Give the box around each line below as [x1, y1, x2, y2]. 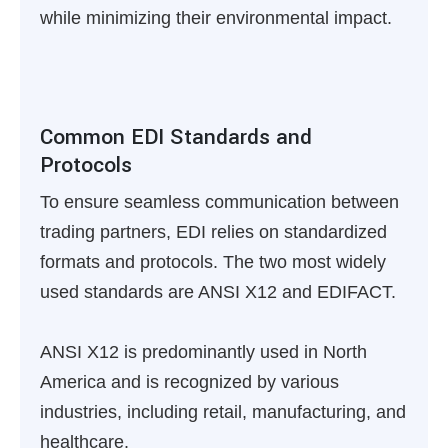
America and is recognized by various [40, 372, 339, 392]
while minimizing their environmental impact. [40, 8, 392, 28]
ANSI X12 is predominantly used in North [40, 342, 367, 362]
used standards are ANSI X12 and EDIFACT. [40, 282, 396, 302]
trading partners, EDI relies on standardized [40, 222, 387, 242]
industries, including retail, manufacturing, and [40, 402, 406, 422]
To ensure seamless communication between [40, 192, 399, 212]
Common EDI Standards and [40, 122, 312, 152]
